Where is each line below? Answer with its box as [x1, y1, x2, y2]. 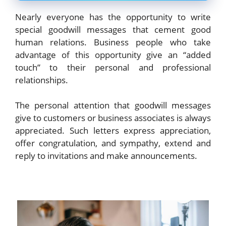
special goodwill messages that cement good [15, 23, 211, 35]
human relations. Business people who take [15, 36, 211, 48]
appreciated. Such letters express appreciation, [15, 125, 211, 137]
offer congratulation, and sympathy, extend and [15, 137, 211, 149]
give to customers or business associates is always [15, 112, 211, 124]
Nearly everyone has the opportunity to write [15, 11, 211, 23]
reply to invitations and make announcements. [15, 150, 197, 162]
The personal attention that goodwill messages [15, 99, 211, 111]
